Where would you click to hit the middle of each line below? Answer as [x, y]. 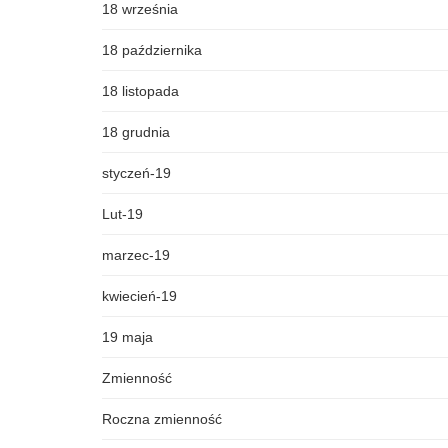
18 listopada [140, 91]
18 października [152, 50]
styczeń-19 [136, 173]
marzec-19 [136, 255]
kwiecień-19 [139, 296]
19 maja [127, 337]
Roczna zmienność [162, 419]
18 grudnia [136, 132]
